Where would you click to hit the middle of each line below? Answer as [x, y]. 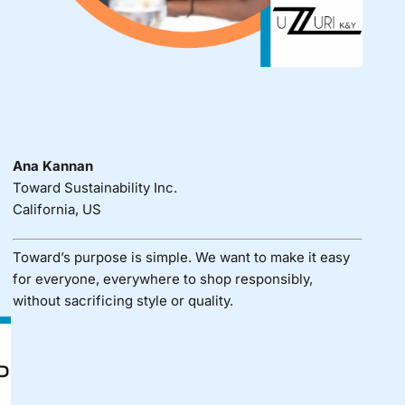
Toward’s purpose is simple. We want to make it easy [181, 258]
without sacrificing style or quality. [122, 301]
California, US [57, 209]
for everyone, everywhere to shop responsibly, [162, 279]
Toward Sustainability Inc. [94, 187]
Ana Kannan [52, 165]
